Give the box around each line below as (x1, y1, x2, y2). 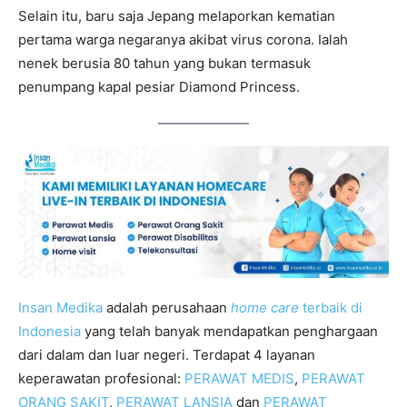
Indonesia (18, 323, 81, 341)
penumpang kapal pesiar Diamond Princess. (18, 77, 300, 95)
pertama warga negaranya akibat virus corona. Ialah (18, 30, 348, 48)
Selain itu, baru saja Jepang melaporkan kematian (18, 6, 335, 25)
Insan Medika (18, 299, 103, 317)
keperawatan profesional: (18, 370, 184, 388)
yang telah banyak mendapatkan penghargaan (81, 323, 378, 341)
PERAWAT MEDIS (184, 370, 294, 388)
